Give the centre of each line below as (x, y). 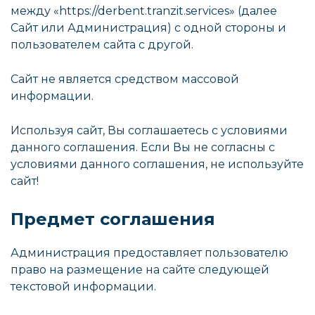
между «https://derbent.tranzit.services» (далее (144, 11)
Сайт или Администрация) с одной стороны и (148, 28)
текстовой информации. (83, 287)
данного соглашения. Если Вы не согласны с (143, 147)
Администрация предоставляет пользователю (149, 253)
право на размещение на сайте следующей (140, 270)
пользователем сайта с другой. (102, 45)
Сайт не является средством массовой (125, 79)
